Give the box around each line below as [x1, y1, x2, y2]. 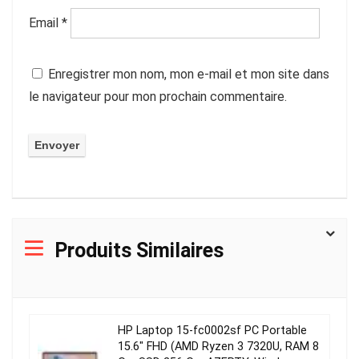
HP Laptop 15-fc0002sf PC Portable [118, 324, 307, 338]
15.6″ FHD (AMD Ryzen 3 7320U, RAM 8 [118, 340, 319, 354]
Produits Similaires [54, 239, 224, 263]
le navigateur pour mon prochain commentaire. [29, 89, 287, 105]
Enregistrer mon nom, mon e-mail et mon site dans [48, 67, 329, 83]
